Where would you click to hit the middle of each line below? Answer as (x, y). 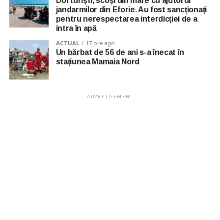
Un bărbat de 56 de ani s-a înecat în (120, 53)
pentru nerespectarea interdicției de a (126, 19)
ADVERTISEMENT (110, 97)
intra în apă (76, 28)
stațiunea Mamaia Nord (97, 62)
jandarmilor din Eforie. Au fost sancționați (131, 10)
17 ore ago (100, 43)
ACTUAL (67, 43)
